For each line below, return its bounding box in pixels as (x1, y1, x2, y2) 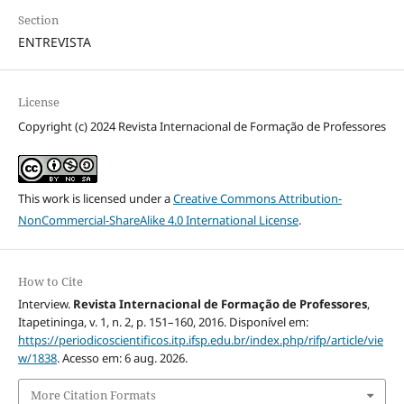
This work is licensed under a (17, 190, 173, 207)
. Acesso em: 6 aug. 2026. (56, 350, 188, 367)
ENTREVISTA (17, 33, 91, 51)
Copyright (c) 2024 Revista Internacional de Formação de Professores (17, 118, 386, 135)
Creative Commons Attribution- (172, 190, 342, 207)
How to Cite (17, 273, 83, 290)
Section (17, 12, 59, 29)
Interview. (17, 296, 73, 313)
